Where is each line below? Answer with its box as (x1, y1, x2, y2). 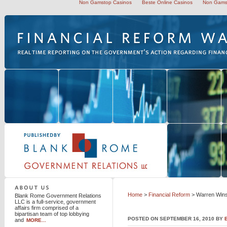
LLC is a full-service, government (15, 199, 96, 205)
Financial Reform (148, 192, 190, 198)
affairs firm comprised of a (15, 205, 79, 211)
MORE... (26, 217, 46, 223)
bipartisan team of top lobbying (15, 211, 89, 217)
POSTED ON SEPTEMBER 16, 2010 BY (128, 216, 224, 221)
